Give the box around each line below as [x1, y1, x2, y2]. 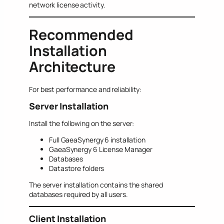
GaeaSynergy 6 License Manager [49, 144, 153, 154]
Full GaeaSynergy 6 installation [49, 134, 145, 144]
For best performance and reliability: [29, 84, 142, 94]
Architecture [29, 57, 115, 77]
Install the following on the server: [29, 118, 134, 128]
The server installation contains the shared [29, 179, 163, 189]
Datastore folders [49, 163, 104, 173]
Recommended [29, 25, 133, 45]
